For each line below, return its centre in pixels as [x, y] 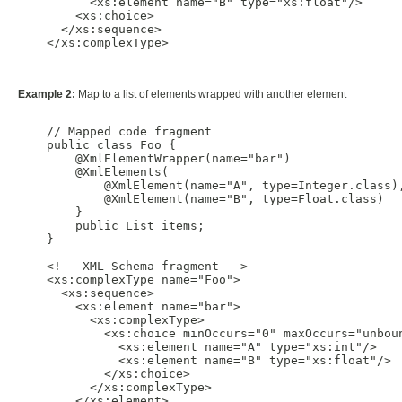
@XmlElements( [93, 172]
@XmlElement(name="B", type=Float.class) [201, 199]
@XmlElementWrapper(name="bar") [154, 159]
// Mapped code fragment [115, 132]
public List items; [111, 226]
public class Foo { [97, 145]
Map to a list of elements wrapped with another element [211, 95]
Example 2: [47, 95]
